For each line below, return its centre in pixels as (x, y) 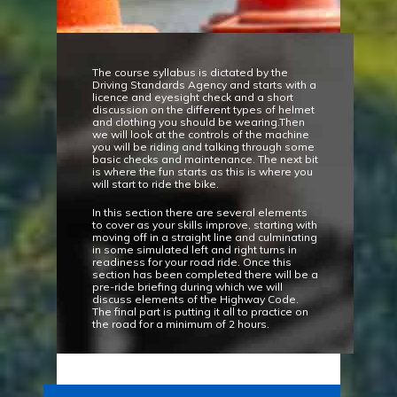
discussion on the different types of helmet (203, 109)
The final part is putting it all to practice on (200, 311)
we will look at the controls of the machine (201, 134)
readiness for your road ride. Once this (192, 261)
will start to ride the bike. (156, 183)
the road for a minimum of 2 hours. (181, 323)
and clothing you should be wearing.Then (198, 121)
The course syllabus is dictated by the (190, 72)
